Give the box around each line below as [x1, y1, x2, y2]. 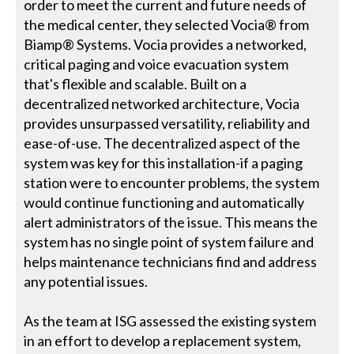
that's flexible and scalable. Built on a [24, 75, 247, 93]
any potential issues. [24, 273, 149, 291]
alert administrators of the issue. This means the [24, 213, 318, 232]
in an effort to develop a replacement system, [24, 332, 302, 350]
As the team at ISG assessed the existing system [24, 312, 317, 330]
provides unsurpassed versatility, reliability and [24, 115, 311, 133]
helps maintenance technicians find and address [24, 253, 318, 271]
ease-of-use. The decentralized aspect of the [24, 134, 301, 153]
